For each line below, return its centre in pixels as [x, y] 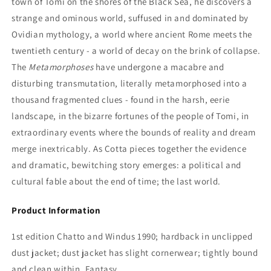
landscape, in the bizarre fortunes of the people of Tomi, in [131, 116]
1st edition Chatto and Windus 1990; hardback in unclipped [132, 236]
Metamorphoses [61, 67]
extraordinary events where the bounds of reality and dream [134, 132]
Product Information [56, 210]
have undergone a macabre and [159, 67]
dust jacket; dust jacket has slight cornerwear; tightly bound [135, 252]
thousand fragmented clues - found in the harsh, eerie [121, 99]
